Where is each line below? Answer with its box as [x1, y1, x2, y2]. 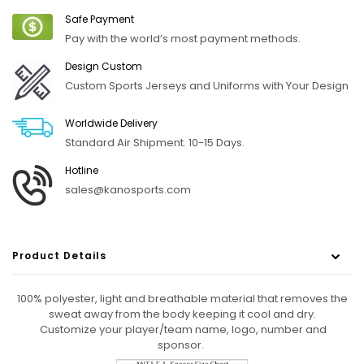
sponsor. [158, 337, 206, 353]
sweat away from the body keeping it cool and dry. [48, 306, 316, 323]
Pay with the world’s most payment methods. [65, 31, 301, 47]
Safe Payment [65, 12, 134, 27]
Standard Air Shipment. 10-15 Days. [65, 135, 245, 151]
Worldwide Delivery [65, 116, 158, 131]
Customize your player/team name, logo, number [40, 322, 303, 338]
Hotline [65, 163, 98, 178]
